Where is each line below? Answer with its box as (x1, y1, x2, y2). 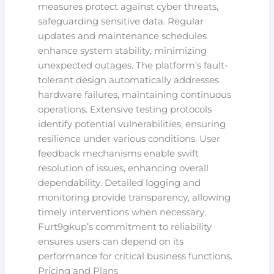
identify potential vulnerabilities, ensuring (38, 118, 226, 130)
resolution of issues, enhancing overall (38, 162, 209, 174)
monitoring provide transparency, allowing (38, 191, 231, 203)
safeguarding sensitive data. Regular (38, 15, 204, 27)
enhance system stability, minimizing (38, 45, 207, 56)
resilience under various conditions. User (38, 133, 221, 144)
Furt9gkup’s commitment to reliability (38, 221, 212, 232)
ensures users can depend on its (38, 235, 184, 247)
